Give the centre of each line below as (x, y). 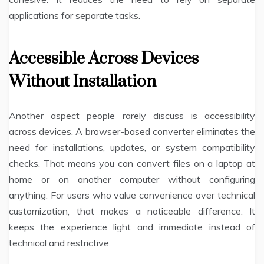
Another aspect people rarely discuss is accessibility (132, 116)
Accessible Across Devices (104, 59)
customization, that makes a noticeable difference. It (132, 211)
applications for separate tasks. (75, 16)
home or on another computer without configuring (132, 179)
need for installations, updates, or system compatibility (132, 148)
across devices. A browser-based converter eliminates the (132, 132)
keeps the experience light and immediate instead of (132, 227)
